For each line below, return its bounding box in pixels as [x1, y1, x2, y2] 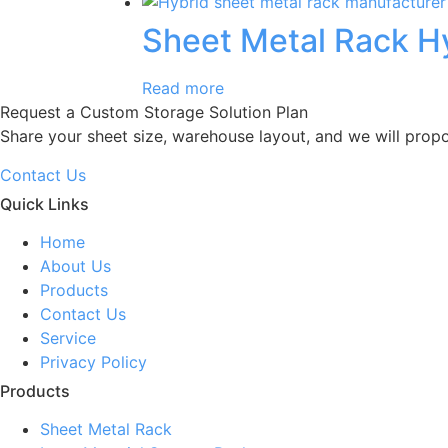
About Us [40, 255, 111, 276]
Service [40, 327, 96, 348]
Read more [142, 78, 224, 99]
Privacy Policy [40, 351, 147, 372]
